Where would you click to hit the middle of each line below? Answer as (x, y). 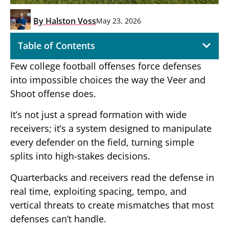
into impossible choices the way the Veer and (108, 79)
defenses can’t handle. (58, 219)
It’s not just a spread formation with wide (98, 115)
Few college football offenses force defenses (106, 66)
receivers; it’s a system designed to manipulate (111, 129)
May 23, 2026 (119, 21)
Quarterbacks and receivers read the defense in (112, 177)
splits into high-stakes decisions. (80, 156)
